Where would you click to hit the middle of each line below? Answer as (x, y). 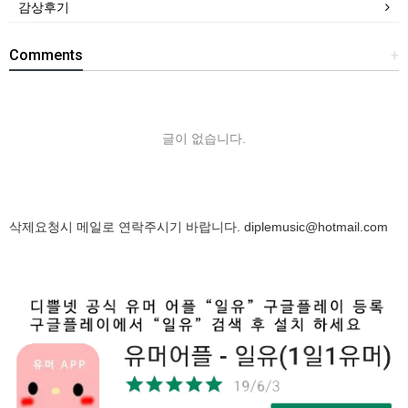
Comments (46, 56)
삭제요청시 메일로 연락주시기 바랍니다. (127, 227)
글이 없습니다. (204, 139)
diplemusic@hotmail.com (316, 227)
